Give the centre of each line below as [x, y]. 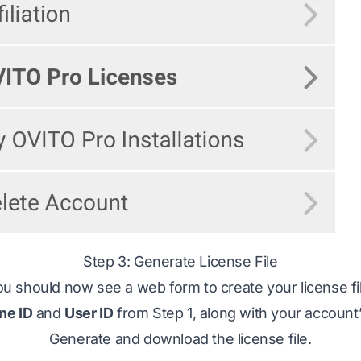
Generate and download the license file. [180, 339]
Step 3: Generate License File [180, 261]
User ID [89, 313]
